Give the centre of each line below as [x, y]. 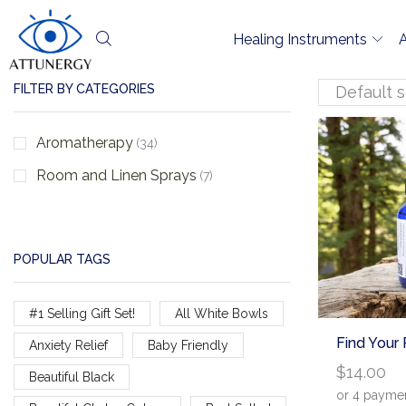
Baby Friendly [188, 345]
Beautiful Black [72, 377]
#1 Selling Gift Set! [82, 313]
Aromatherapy [85, 142]
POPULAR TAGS [62, 260]
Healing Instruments [300, 39]
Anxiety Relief [68, 345]
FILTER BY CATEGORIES [84, 89]
